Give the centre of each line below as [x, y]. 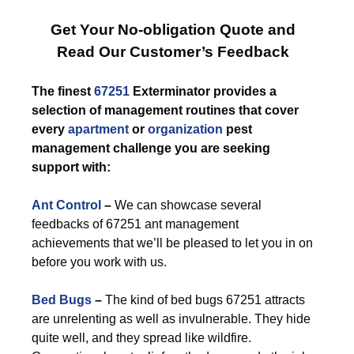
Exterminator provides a [203, 91]
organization [185, 129]
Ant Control [66, 205]
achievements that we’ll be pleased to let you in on [172, 243]
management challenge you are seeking [151, 148]
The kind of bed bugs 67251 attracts [203, 300]
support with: [71, 167]
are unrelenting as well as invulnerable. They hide [171, 319]
